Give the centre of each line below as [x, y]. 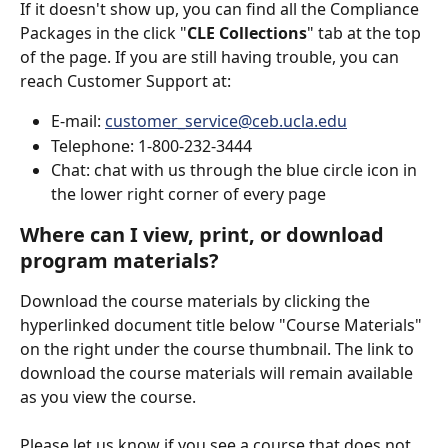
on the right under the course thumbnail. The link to [219, 349]
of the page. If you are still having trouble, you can [211, 57]
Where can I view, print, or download [204, 235]
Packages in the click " [103, 33]
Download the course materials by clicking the [197, 301]
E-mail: [78, 121]
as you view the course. [108, 397]
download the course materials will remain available [218, 373]
